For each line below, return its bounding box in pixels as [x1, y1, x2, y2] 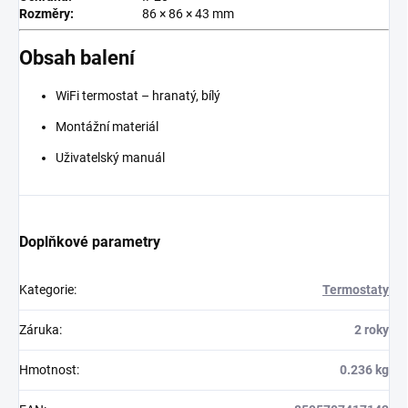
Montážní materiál [56, 119, 158, 135]
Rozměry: [19, 5, 74, 21]
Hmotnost [19, 362, 76, 378]
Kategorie [19, 282, 74, 298]
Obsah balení [19, 46, 135, 69]
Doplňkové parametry [19, 233, 160, 251]
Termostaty [322, 282, 389, 298]
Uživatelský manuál [56, 150, 165, 166]
